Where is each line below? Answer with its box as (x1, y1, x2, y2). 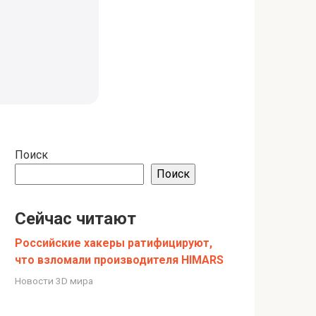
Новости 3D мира (15, 274, 93, 286)
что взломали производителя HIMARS (15, 253, 224, 267)
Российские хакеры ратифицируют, (15, 236, 212, 250)
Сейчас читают (15, 208, 136, 229)
